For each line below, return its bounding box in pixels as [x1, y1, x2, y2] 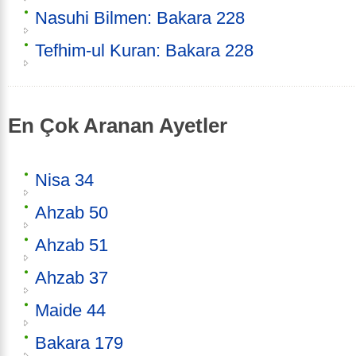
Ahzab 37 [35, 267, 108, 288]
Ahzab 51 [35, 234, 108, 255]
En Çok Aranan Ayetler [8, 114, 227, 137]
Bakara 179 [35, 332, 123, 353]
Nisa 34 [35, 169, 94, 190]
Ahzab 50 [35, 202, 108, 222]
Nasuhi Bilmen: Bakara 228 [35, 8, 245, 29]
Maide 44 [35, 300, 106, 320]
